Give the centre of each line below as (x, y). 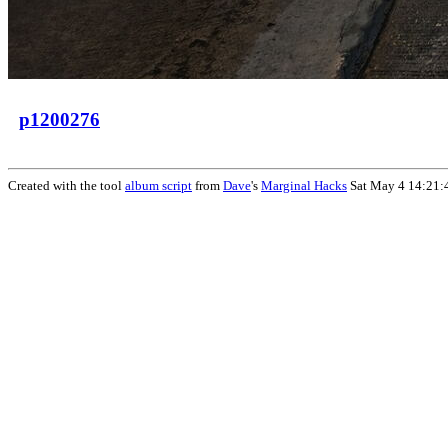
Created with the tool (66, 185)
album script (158, 185)
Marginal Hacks (304, 185)
